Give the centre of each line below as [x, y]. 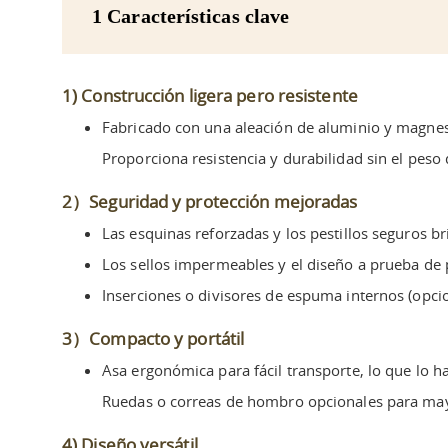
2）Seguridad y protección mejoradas [210, 201]
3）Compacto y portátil [153, 338]
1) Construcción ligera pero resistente [210, 95]
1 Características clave [191, 15]
